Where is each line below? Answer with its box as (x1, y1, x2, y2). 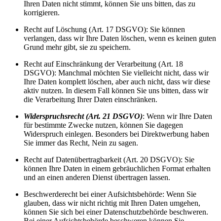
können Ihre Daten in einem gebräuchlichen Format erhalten (24, 164, 211, 173)
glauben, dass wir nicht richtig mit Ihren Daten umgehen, (24, 198, 200, 207)
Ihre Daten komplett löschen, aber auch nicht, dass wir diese (24, 77, 210, 86)
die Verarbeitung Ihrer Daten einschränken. (24, 95, 157, 104)
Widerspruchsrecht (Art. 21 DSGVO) (24, 111, 143, 120)
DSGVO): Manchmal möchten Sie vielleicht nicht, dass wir (24, 68, 209, 77)
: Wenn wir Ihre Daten (143, 111, 212, 120)
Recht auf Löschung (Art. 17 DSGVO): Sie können (24, 25, 185, 34)
